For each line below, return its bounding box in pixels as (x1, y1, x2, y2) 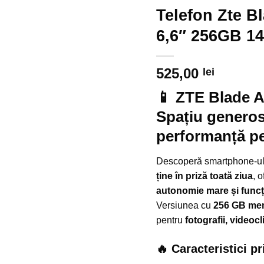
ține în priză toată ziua (156, 170, 253, 181)
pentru (156, 214, 185, 225)
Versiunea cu (156, 200, 213, 210)
